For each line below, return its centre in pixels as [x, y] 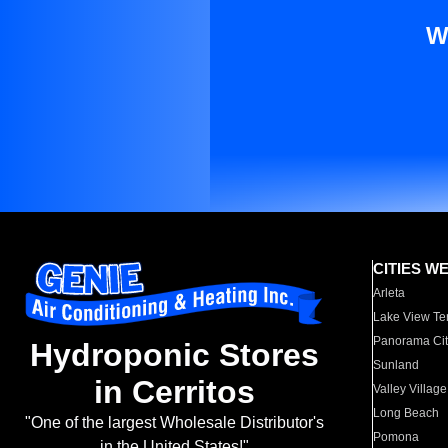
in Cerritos [174, 392]
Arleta [389, 293]
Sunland [396, 365]
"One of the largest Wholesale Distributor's [174, 423]
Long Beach [406, 413]
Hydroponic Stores [174, 355]
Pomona [396, 437]
